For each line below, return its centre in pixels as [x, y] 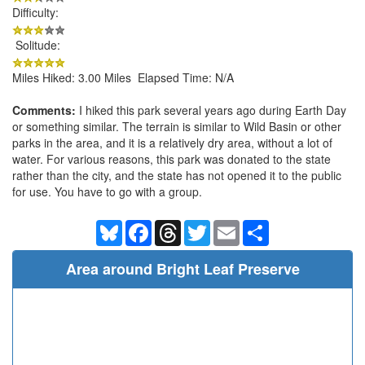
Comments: [44, 110]
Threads [202, 226]
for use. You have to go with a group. [107, 191]
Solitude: [36, 44]
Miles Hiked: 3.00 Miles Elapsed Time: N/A [123, 77]
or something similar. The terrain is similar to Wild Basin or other [177, 126]
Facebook [177, 226]
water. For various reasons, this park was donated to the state [172, 158]
